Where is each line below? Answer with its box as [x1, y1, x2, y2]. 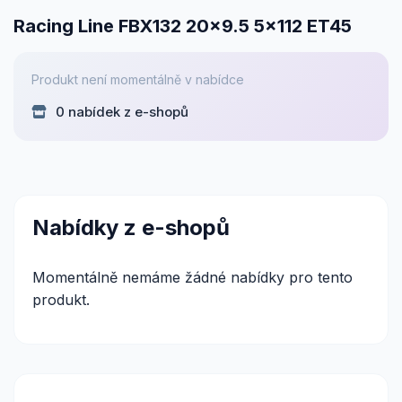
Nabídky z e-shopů [32, 214, 230, 240]
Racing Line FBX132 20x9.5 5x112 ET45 [13, 15, 352, 37]
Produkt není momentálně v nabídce [31, 72, 244, 87]
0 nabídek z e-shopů [52, 103, 188, 120]
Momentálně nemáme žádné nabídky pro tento [32, 268, 353, 286]
